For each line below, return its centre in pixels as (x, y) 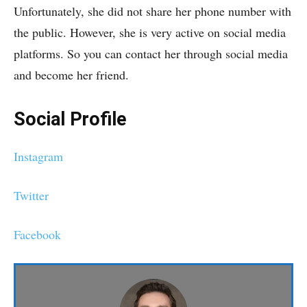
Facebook (37, 234)
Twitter (31, 195)
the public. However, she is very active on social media (150, 32)
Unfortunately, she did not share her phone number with (152, 11)
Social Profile (70, 119)
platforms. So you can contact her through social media (151, 53)
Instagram (38, 156)
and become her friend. (71, 75)
